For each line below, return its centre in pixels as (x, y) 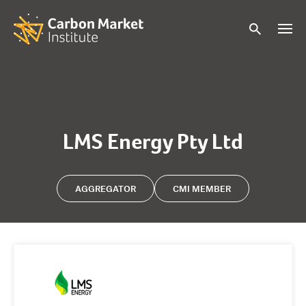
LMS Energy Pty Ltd (153, 141)
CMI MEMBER (202, 189)
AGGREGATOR (106, 189)
